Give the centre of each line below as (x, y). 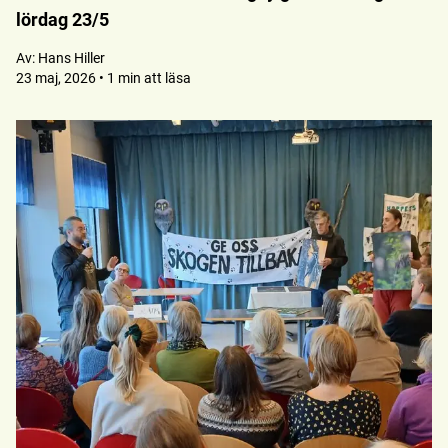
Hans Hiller (71, 58)
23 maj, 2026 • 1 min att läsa (103, 78)
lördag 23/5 (62, 19)
